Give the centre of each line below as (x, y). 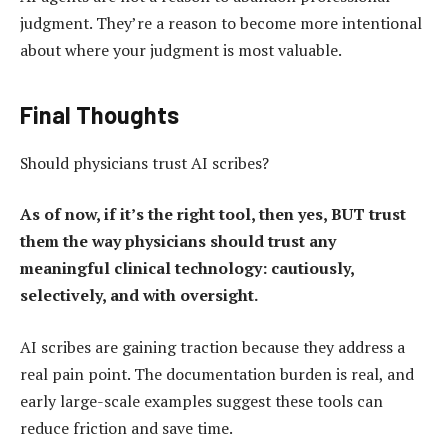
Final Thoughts (99, 114)
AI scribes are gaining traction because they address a (212, 346)
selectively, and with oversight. (139, 295)
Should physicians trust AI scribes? (144, 162)
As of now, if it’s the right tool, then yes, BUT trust (213, 214)
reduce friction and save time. (126, 427)
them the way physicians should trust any (178, 241)
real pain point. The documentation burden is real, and (217, 373)
